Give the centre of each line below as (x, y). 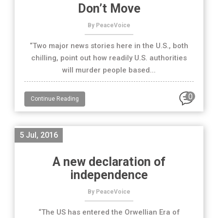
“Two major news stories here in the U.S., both (109, 46)
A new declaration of (109, 162)
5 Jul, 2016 (39, 135)
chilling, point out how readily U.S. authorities (109, 58)
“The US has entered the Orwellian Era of (109, 212)
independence (109, 175)
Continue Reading (55, 99)
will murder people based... (109, 70)
